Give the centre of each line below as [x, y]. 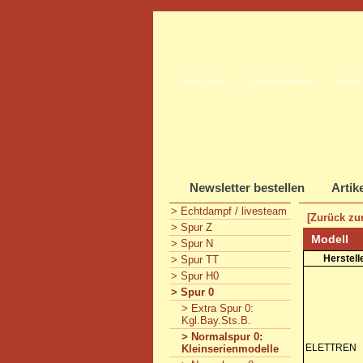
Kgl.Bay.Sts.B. [216, 320]
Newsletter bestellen [247, 188]
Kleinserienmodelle [230, 349]
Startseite [205, 82]
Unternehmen [281, 82]
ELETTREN [331, 348]
